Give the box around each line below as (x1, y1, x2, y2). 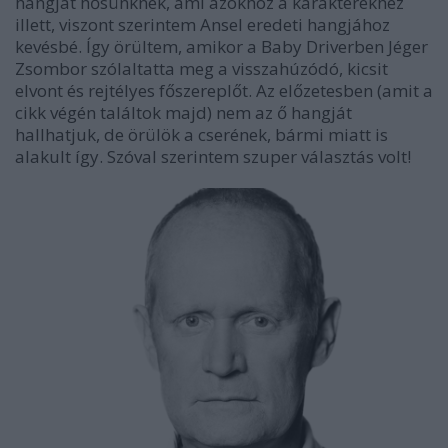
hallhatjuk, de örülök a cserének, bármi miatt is (15, 123, 388, 147)
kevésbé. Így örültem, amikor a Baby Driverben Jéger (15, 35, 428, 59)
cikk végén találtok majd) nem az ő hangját (15, 101, 352, 125)
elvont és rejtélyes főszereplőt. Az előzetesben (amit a (15, 79, 433, 103)
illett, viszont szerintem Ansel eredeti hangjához (15, 13, 390, 37)
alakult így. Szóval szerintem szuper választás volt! (15, 145, 411, 169)
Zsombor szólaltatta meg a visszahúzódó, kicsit (15, 57, 388, 81)
